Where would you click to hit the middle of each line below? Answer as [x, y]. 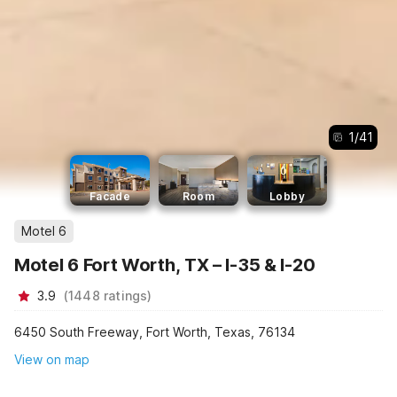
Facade [110, 196]
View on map [52, 360]
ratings [126, 296]
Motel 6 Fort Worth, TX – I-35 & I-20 [165, 265]
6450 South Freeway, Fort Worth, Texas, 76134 [155, 331]
